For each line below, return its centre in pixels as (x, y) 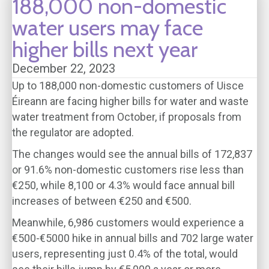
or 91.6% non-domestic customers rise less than (128, 170)
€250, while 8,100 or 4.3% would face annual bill (123, 185)
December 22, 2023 (64, 68)
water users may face (107, 28)
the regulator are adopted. (73, 132)
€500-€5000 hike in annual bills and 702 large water (133, 238)
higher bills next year (105, 49)
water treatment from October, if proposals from (127, 117)
